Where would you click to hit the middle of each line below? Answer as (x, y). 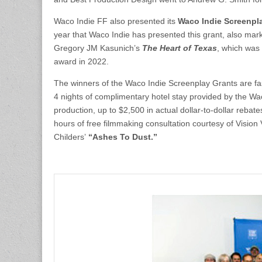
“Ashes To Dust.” (122, 137)
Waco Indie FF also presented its (116, 21)
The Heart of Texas (180, 48)
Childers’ (70, 137)
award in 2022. (81, 61)
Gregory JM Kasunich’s (98, 48)
